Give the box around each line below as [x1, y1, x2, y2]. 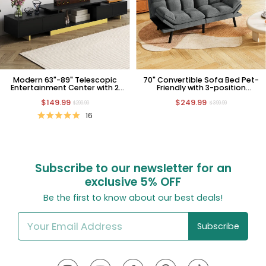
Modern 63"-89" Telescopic [12, 75, 117, 85]
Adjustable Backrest [161, 90, 240, 101]
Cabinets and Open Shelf [16, 90, 113, 101]
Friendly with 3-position [156, 83, 246, 93]
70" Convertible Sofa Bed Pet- [143, 75, 259, 85]
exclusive [85, 174, 137, 191]
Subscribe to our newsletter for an [34, 160, 232, 177]
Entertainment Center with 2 [11, 83, 119, 93]
